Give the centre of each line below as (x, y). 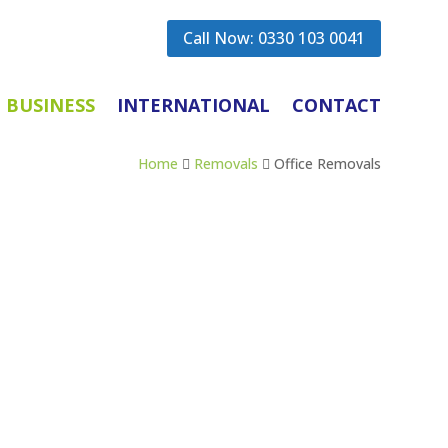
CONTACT (336, 104)
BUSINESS (50, 104)
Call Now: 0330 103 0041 (273, 37)
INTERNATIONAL (193, 104)
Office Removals (327, 163)
